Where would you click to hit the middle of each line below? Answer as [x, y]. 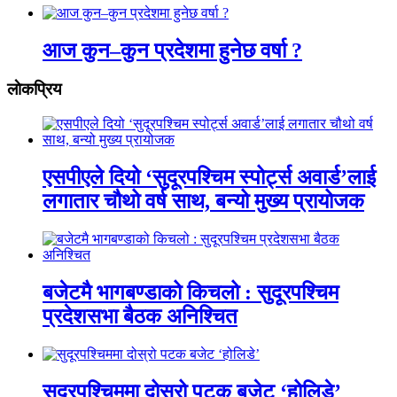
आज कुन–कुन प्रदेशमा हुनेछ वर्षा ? [172, 50]
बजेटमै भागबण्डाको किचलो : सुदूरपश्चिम [191, 292]
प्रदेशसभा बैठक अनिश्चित [140, 316]
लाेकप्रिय [35, 90]
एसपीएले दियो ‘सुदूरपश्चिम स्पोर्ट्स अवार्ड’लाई [209, 178]
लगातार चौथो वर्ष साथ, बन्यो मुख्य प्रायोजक [203, 202]
